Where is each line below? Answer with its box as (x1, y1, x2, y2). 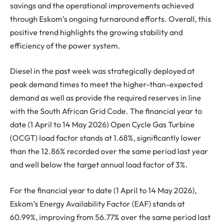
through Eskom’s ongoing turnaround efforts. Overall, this (10, 13, 211, 24)
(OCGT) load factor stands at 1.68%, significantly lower (10, 133, 201, 143)
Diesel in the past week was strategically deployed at (10, 66, 195, 76)
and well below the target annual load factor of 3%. (10, 160, 188, 170)
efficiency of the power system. (10, 40, 120, 51)
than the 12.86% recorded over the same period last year (10, 146, 208, 157)
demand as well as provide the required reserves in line (10, 93, 201, 103)
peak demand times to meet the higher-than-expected (10, 79, 203, 90)
